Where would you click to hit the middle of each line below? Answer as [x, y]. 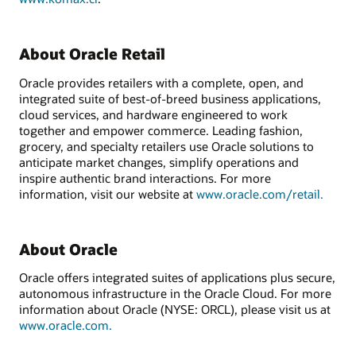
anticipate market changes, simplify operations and [159, 162]
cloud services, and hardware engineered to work [153, 114]
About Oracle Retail [92, 54]
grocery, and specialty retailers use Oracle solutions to [166, 146]
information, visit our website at [108, 193]
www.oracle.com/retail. [260, 193]
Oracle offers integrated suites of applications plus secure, [177, 278]
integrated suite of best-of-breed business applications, [170, 98]
